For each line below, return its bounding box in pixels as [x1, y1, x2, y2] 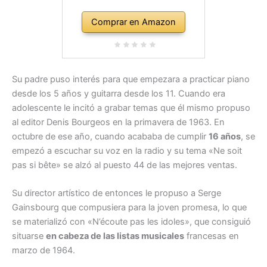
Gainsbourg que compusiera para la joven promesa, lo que [12, 202, 247, 213]
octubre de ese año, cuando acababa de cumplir [12, 131, 209, 142]
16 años [209, 131, 241, 142]
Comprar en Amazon [91, 16, 176, 27]
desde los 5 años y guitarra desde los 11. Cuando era [12, 88, 225, 100]
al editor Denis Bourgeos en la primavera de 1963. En [12, 117, 225, 128]
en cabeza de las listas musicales [46, 231, 184, 242]
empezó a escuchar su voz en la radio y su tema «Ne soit [12, 145, 242, 157]
